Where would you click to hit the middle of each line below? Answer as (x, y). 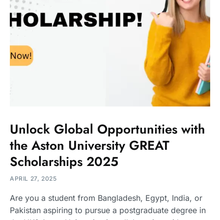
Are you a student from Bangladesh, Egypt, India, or (106, 198)
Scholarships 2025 (64, 161)
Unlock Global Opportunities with (107, 129)
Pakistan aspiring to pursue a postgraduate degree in (108, 210)
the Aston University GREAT (90, 145)
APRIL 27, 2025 (33, 178)
